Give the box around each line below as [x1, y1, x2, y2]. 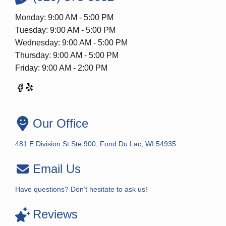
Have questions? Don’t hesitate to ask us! [15, 185, 147, 193]
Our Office [33, 117, 88, 130]
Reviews [33, 207, 78, 221]
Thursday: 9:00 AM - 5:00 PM [15, 51, 119, 60]
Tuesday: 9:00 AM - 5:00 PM [15, 26, 116, 34]
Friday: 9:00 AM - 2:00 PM [15, 64, 107, 72]
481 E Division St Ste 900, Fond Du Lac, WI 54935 [15, 140, 176, 148]
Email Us [33, 162, 81, 176]
